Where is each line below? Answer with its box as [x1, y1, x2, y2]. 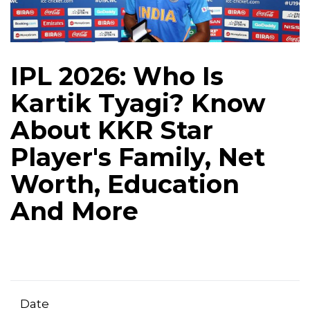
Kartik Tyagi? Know [10, 88, 266, 119]
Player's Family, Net [10, 142, 265, 173]
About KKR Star [10, 115, 213, 146]
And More [10, 196, 138, 227]
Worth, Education [10, 169, 239, 200]
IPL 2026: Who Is [10, 61, 224, 92]
